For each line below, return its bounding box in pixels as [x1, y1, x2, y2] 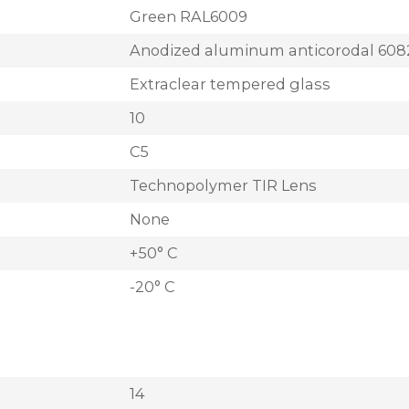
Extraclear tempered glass [130, 74, 330, 93]
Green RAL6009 [130, 6, 247, 26]
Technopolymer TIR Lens [130, 175, 317, 194]
